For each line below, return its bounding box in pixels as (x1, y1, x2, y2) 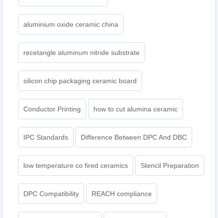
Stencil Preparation (141, 162, 200, 170)
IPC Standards (23, 133, 69, 142)
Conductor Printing (23, 105, 81, 113)
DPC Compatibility (23, 190, 79, 198)
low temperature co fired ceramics (23, 162, 128, 170)
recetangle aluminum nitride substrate (23, 49, 140, 57)
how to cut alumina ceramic (93, 105, 178, 113)
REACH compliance (91, 190, 152, 198)
